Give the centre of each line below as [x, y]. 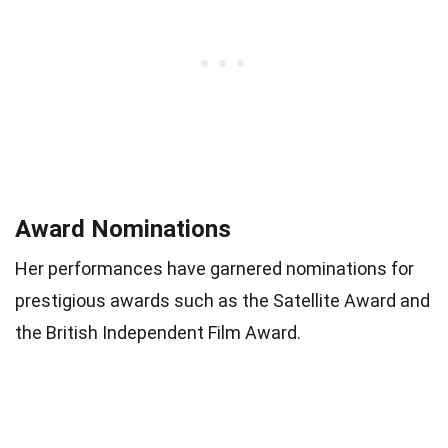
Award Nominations [123, 228]
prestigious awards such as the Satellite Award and [222, 300]
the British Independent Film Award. [158, 332]
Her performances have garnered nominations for [214, 268]
